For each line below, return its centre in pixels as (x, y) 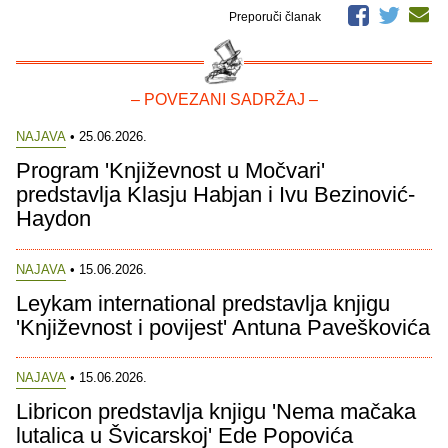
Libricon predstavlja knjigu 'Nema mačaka (216, 411)
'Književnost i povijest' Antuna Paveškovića (223, 327)
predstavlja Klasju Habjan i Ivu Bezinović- (215, 195)
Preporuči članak (276, 17)
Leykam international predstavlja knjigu (203, 303)
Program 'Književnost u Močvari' (170, 171)
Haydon (53, 219)
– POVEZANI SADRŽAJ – (224, 100)
